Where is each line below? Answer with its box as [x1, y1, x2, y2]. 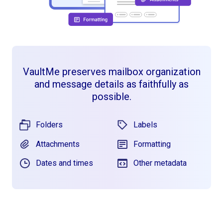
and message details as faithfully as [34, 78, 189, 91]
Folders [36, 120, 63, 130]
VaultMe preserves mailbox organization [22, 66, 201, 78]
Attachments [36, 139, 80, 149]
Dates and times [36, 158, 93, 168]
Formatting [133, 139, 171, 149]
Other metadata [133, 158, 187, 168]
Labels [133, 120, 157, 130]
